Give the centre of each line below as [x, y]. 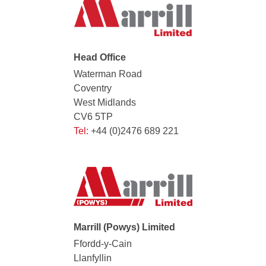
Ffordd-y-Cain [103, 243]
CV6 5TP [93, 116]
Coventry [93, 88]
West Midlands [105, 102]
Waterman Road [108, 74]
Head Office [100, 57]
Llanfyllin [93, 258]
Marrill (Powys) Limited [124, 227]
